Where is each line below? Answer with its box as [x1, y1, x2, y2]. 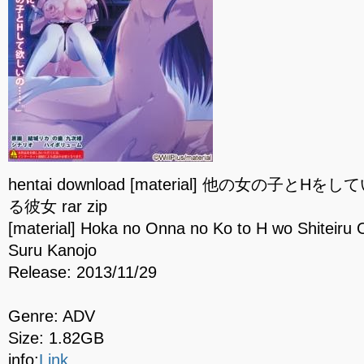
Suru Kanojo [8, 241, 97, 259]
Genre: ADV [8, 307, 95, 325]
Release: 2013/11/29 [8, 263, 157, 281]
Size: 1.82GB [8, 329, 104, 347]
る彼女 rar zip [8, 197, 107, 215]
